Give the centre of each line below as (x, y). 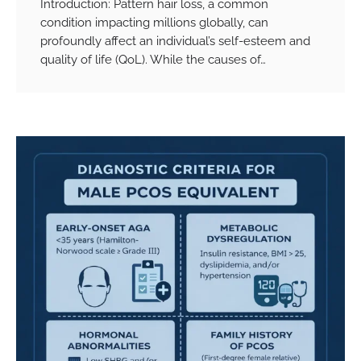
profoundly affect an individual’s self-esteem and (175, 40)
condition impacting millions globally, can (154, 22)
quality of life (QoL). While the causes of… (153, 59)
